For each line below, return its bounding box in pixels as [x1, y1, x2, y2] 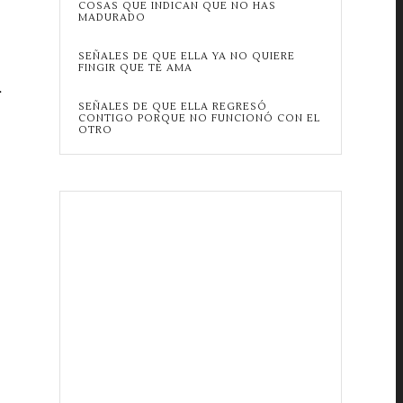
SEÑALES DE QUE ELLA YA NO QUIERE [77, 49, 295, 63]
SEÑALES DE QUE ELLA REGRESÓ [77, 100, 267, 113]
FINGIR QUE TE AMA [77, 61, 193, 75]
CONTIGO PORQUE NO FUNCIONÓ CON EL [77, 112, 320, 125]
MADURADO [77, 11, 146, 24]
